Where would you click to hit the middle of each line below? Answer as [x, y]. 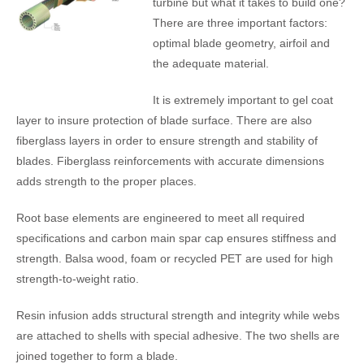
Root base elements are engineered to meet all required [160, 218]
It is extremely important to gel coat [243, 100]
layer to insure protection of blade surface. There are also [164, 120]
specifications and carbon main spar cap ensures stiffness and [176, 238]
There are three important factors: [240, 23]
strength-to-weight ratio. [78, 279]
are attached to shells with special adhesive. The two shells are [178, 336]
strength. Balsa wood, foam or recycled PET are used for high [175, 258]
